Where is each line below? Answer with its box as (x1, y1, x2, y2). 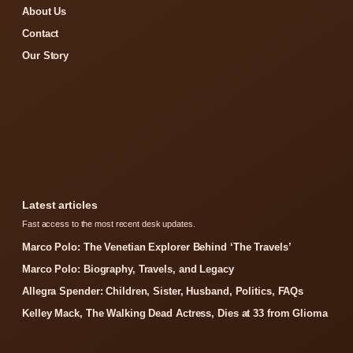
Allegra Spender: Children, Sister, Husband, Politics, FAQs (22, 285, 304, 298)
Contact (22, 28, 59, 40)
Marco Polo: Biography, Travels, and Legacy (22, 263, 234, 276)
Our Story (22, 50, 69, 62)
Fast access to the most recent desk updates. (22, 219, 195, 229)
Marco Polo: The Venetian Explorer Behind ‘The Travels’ (22, 241, 292, 254)
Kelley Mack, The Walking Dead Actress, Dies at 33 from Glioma (22, 307, 328, 320)
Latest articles (22, 199, 98, 212)
